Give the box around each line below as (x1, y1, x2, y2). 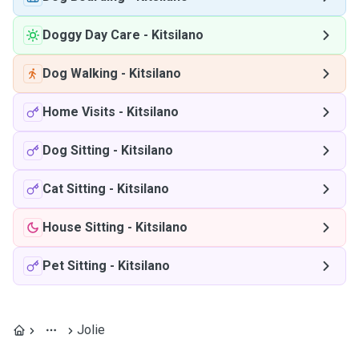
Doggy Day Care (42, 27, 140, 42)
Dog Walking (42, 66, 118, 81)
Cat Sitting (42, 181, 106, 196)
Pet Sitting (42, 258, 107, 273)
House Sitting (42, 220, 124, 235)
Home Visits (42, 104, 115, 119)
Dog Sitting (42, 143, 110, 158)
